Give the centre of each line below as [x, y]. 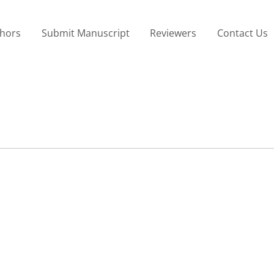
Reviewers [173, 33]
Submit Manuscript [85, 33]
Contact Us [242, 33]
